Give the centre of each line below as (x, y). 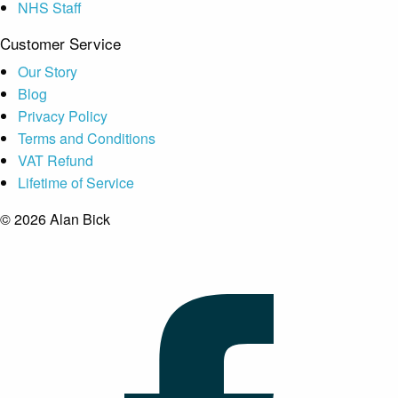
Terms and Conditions (87, 138)
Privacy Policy (63, 115)
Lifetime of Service (76, 182)
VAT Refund (56, 160)
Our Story (48, 71)
